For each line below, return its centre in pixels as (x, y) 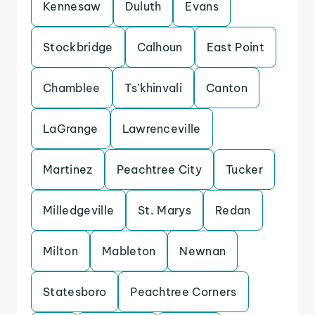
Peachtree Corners (184, 292)
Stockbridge (78, 47)
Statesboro (75, 292)
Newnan (203, 251)
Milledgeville (79, 210)
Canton (227, 88)
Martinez (68, 169)
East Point (235, 47)
